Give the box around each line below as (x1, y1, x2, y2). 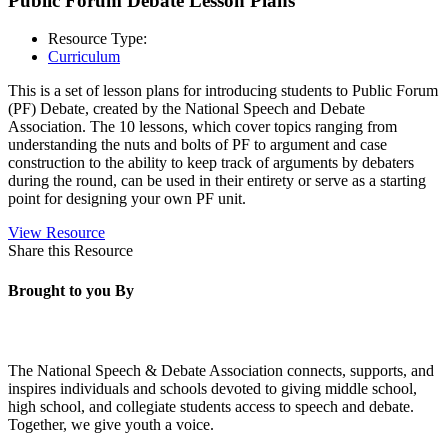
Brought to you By (8, 281, 134, 299)
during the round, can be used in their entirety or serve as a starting (8, 172, 426, 190)
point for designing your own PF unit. (8, 190, 246, 208)
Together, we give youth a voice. (8, 415, 214, 433)
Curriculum (48, 48, 120, 66)
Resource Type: (48, 30, 147, 48)
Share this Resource (8, 242, 133, 260)
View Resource (8, 224, 105, 242)
